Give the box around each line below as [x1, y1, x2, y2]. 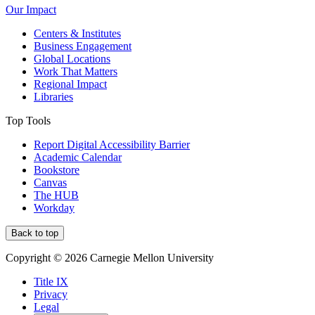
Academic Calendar [34, 150, 122, 163]
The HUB [34, 188, 79, 201]
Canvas [34, 176, 67, 188]
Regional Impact [34, 77, 107, 90]
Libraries [34, 90, 73, 103]
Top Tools [6, 114, 51, 127]
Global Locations [34, 52, 110, 65]
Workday [34, 201, 75, 214]
